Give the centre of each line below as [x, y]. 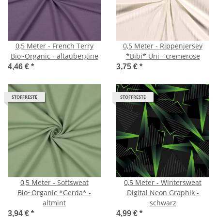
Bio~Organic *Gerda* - [54, 192]
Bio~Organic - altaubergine [54, 56]
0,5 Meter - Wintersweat [163, 182]
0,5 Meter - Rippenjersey [163, 46]
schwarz [163, 202]
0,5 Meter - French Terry [54, 46]
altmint [54, 202]
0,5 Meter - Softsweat [54, 182]
